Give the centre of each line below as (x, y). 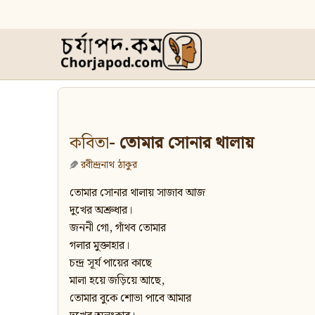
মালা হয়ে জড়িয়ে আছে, (117, 281)
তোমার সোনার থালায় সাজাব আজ (137, 193)
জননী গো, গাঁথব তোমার (118, 229)
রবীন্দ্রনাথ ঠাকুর (109, 165)
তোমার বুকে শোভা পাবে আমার (130, 299)
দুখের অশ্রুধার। (101, 211)
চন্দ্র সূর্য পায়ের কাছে (111, 264)
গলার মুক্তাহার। (99, 246)
